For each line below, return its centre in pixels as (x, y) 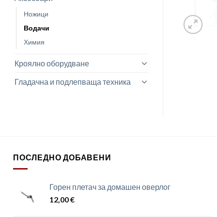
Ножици (36, 14)
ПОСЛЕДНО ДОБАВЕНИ (62, 157)
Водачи (37, 28)
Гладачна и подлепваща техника (73, 81)
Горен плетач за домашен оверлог (110, 187)
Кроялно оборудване (52, 63)
